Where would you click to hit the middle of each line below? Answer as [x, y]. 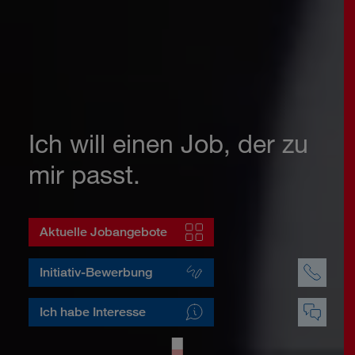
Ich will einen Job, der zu [168, 143]
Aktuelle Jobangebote [104, 232]
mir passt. [84, 174]
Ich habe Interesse [93, 312]
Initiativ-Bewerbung [96, 272]
